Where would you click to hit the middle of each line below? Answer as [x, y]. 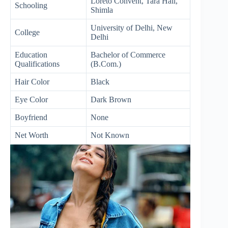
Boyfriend [31, 117]
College [27, 32]
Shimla [102, 10]
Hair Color [32, 81]
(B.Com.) [106, 64]
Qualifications [37, 64]
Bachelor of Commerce [128, 54]
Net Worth [32, 135]
